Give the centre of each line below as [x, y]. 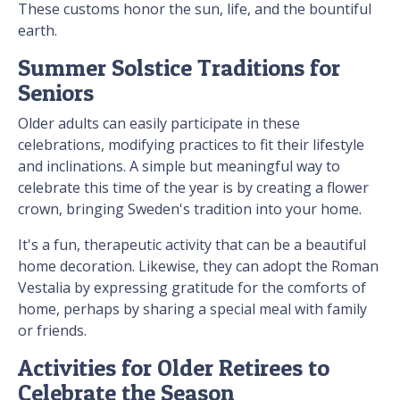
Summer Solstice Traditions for [179, 68]
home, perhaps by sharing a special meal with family [192, 309]
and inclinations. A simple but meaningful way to [179, 167]
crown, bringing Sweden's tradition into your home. [192, 209]
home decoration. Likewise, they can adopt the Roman [198, 267]
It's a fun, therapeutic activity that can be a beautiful [192, 245]
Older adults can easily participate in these [159, 124]
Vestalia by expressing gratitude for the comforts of [192, 288]
